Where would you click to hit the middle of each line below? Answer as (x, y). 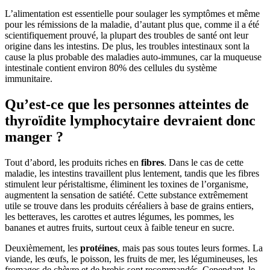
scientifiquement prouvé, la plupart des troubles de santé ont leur (127, 36)
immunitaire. (29, 79)
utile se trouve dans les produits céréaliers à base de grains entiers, (129, 206)
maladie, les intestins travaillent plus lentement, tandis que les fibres (132, 173)
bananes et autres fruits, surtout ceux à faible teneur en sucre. (120, 227)
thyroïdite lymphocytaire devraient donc (130, 120)
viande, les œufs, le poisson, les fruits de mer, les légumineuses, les (131, 259)
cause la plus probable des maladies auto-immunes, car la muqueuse (133, 57)
